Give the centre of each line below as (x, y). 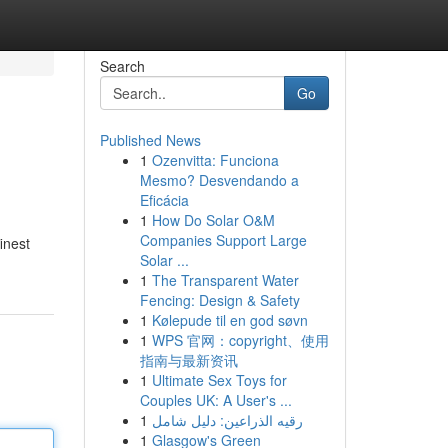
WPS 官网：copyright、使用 (240, 340)
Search (122, 66)
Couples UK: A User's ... (215, 400)
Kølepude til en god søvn (229, 320)
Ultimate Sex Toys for (219, 380)
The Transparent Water (225, 280)
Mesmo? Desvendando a (219, 180)
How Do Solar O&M (213, 220)
